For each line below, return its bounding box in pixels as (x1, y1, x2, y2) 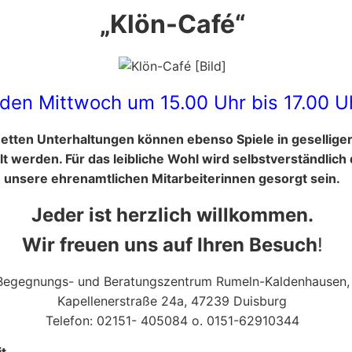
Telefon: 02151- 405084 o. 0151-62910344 (45, 313, 299, 329)
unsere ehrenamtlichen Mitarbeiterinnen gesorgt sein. (4, 170, 340, 187)
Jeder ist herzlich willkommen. (31, 203, 313, 227)
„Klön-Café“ (99, 9, 245, 39)
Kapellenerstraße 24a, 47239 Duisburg (57, 293, 287, 310)
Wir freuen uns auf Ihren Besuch (21, 233, 317, 257)
